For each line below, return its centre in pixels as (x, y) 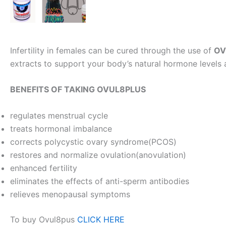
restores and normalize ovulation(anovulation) (98, 155)
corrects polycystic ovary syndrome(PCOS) (93, 142)
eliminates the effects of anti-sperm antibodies (100, 181)
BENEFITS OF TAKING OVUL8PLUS (78, 90)
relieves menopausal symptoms (70, 194)
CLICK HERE (101, 219)
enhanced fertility (44, 168)
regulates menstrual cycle (59, 115)
